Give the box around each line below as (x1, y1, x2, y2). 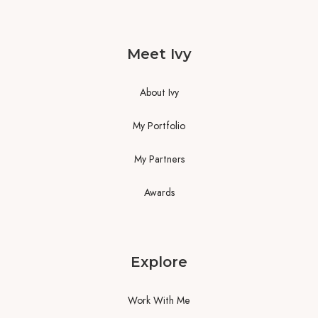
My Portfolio (133, 119, 185, 133)
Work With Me (128, 293, 190, 308)
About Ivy (139, 85, 179, 100)
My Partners (133, 152, 185, 167)
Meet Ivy (126, 45, 192, 63)
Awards (143, 185, 175, 200)
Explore (131, 253, 187, 271)
